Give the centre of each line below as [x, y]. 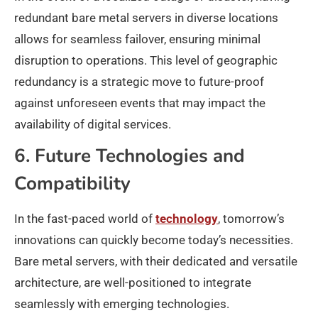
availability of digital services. [93, 124]
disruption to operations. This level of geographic [146, 60]
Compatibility [72, 183]
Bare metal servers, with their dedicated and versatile [156, 261]
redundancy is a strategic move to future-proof [139, 82]
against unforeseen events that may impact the [140, 103]
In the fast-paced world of [85, 219]
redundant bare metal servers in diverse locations [146, 18]
